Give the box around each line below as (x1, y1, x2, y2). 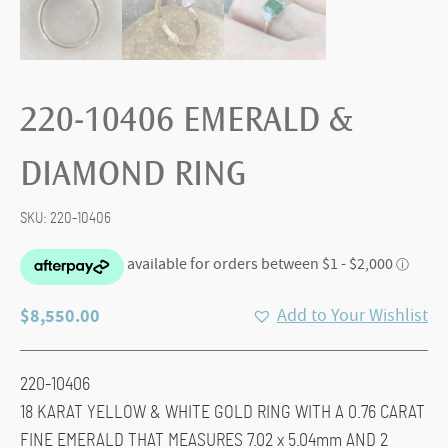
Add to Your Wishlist (277, 303, 428, 327)
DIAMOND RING (20, 158, 246, 195)
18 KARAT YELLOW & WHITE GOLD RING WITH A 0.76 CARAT (20, 403, 425, 422)
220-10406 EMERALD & (20, 104, 352, 141)
